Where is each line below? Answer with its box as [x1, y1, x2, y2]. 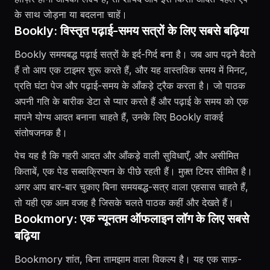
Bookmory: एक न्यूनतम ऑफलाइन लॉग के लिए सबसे [14, 212, 249, 226]
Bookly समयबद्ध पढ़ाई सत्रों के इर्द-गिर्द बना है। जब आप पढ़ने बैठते [14, 48, 256, 60]
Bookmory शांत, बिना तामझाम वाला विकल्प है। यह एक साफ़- [14, 253, 242, 265]
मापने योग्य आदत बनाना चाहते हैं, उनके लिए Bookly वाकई [14, 111, 223, 123]
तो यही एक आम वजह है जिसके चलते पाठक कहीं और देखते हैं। [14, 196, 234, 209]
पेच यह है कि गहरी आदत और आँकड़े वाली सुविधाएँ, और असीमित [14, 149, 239, 162]
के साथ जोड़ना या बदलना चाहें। [14, 8, 127, 20]
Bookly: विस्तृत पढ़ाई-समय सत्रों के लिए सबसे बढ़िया [14, 24, 249, 38]
